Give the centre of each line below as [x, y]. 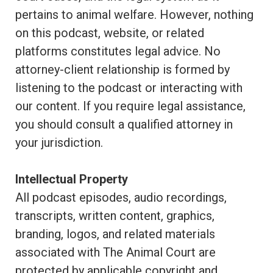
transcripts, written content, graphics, [115, 216]
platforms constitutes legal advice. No [118, 51]
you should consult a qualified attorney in [124, 124]
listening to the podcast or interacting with [129, 88]
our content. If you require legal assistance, [130, 106]
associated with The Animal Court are [115, 252]
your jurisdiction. [59, 143]
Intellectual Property [72, 179]
